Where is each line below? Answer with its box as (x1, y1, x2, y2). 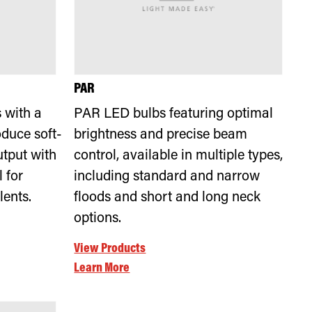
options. (74, 212, 122, 226)
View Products (74, 242, 146, 256)
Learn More (74, 262, 130, 275)
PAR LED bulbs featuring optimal (74, 107, 274, 121)
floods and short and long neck (74, 191, 261, 205)
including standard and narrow (74, 170, 260, 184)
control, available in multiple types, (74, 149, 283, 163)
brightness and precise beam (74, 128, 248, 142)
